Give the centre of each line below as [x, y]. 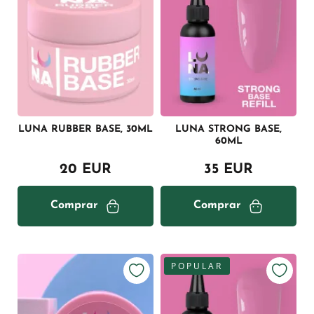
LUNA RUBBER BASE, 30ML [86, 129]
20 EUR [86, 169]
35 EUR [228, 169]
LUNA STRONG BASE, [228, 129]
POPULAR [197, 266]
